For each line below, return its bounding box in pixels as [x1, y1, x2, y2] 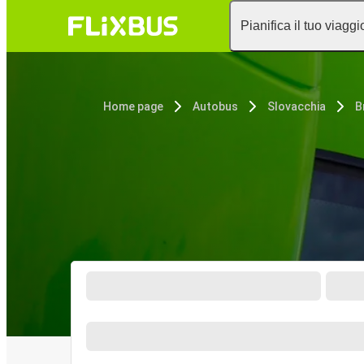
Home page [103, 100, 163, 113]
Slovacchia [267, 100, 326, 113]
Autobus [193, 100, 238, 113]
